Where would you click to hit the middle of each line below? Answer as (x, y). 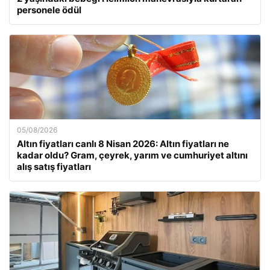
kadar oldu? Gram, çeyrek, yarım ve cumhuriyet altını (132, 155)
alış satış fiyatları (54, 167)
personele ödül (49, 10)
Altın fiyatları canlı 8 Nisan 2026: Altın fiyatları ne (123, 144)
